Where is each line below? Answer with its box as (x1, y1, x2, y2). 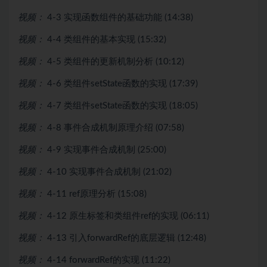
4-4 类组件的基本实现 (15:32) (47, 35, 166, 44)
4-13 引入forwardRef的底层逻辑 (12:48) (47, 233, 206, 243)
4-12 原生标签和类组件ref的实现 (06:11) (47, 211, 209, 221)
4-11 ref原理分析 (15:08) (47, 189, 147, 198)
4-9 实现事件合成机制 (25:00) (47, 145, 166, 154)
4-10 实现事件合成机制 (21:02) (47, 167, 172, 176)
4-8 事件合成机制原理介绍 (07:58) (47, 123, 184, 132)
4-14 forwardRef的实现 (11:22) (47, 255, 170, 265)
